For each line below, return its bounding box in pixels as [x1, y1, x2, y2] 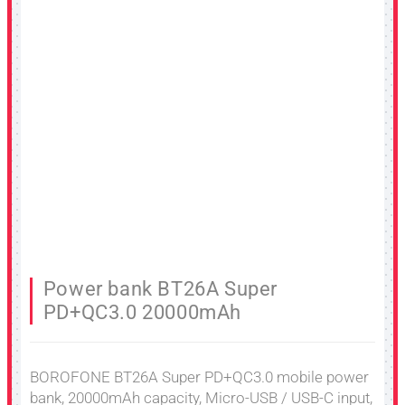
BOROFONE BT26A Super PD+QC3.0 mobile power [30, 367, 369, 386]
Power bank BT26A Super [42, 278, 278, 301]
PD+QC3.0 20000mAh [42, 301, 242, 325]
